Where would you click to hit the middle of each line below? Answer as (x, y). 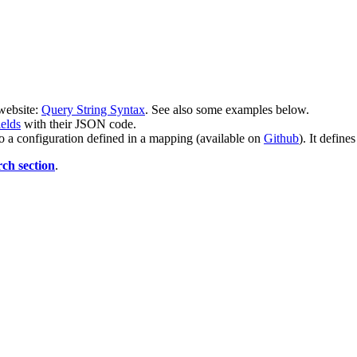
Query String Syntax (93, 110)
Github (281, 139)
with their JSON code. (78, 124)
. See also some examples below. (227, 110)
